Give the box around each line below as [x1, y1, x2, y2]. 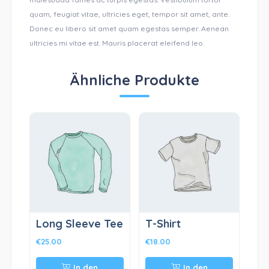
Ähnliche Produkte [70, 70, 199, 89]
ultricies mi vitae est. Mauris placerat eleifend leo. [29, 38, 204, 47]
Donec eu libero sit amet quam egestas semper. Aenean [29, 23, 229, 33]
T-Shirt [145, 216, 181, 231]
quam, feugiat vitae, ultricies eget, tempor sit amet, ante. [29, 9, 229, 19]
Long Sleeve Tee [35, 216, 123, 231]
